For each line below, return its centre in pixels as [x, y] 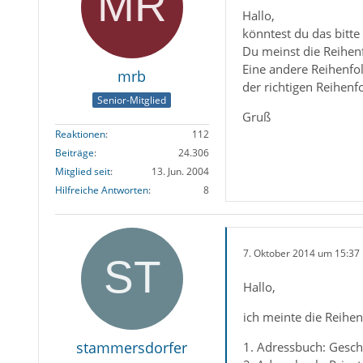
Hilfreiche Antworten [101, 190]
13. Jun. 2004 [180, 172]
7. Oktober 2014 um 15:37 [301, 253]
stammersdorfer [132, 348]
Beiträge [74, 153]
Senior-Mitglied [132, 100]
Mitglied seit [82, 172]
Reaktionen [80, 135]
